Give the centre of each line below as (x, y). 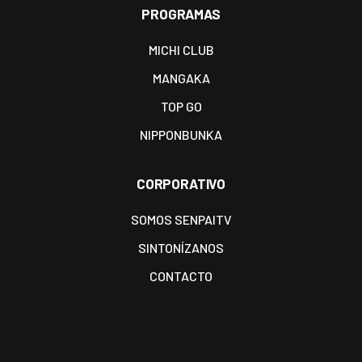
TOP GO (181, 107)
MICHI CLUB (181, 50)
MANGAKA (181, 78)
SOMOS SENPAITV (181, 220)
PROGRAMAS (181, 14)
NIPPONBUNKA (181, 135)
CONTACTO (181, 276)
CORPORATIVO (181, 184)
